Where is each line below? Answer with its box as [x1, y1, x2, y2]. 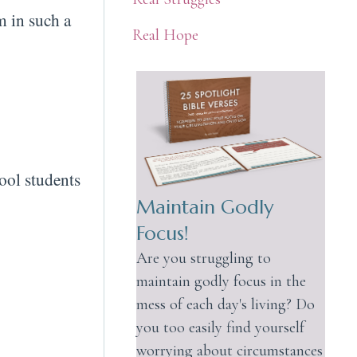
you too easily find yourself [135, 317, 304, 337]
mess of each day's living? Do [135, 294, 315, 314]
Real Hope [131, 25, 198, 45]
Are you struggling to [135, 248, 271, 268]
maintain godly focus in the [135, 271, 306, 291]
